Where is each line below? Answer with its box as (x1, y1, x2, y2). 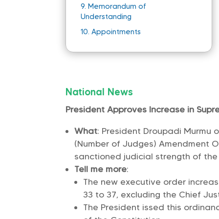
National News (66, 86, 133, 98)
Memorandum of (88, 2, 147, 11)
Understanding (81, 12, 132, 22)
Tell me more (74, 164, 127, 175)
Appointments (91, 27, 141, 37)
